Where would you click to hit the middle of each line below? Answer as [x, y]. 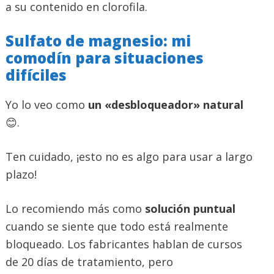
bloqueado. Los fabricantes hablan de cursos [124, 244]
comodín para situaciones [105, 57]
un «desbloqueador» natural [166, 104]
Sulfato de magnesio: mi [98, 40]
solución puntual [190, 208]
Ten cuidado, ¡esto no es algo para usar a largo [129, 156]
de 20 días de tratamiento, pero [89, 261]
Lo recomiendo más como [75, 208]
